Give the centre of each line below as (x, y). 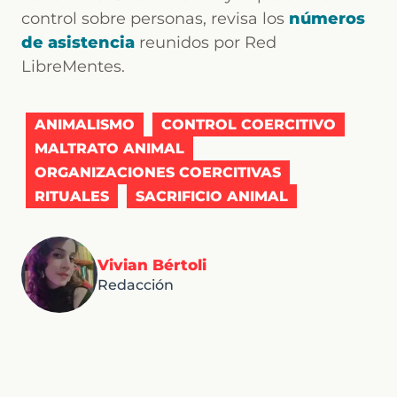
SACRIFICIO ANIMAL (212, 197)
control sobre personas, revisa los (155, 19)
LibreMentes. (73, 67)
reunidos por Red (206, 43)
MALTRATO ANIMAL (109, 149)
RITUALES (72, 197)
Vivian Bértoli (152, 265)
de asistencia (78, 43)
